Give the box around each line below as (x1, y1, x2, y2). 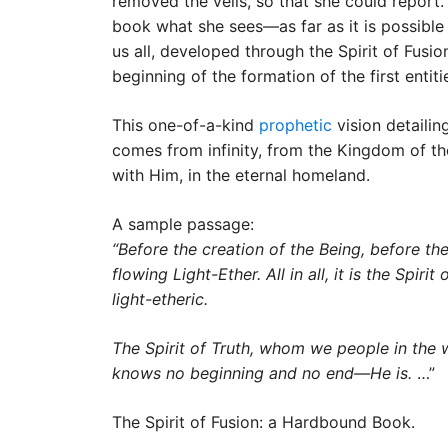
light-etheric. (112, 288, 208, 309)
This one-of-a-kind (112, 114, 259, 135)
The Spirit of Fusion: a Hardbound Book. (112, 411, 415, 432)
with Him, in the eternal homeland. (112, 164, 370, 185)
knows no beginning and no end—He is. (112, 362, 412, 383)
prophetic (259, 114, 332, 135)
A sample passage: (112, 213, 254, 234)
